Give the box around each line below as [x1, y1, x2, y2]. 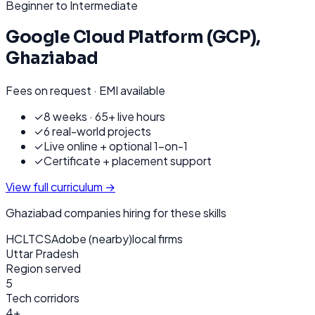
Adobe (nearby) [51, 231, 132, 246]
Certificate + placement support [44, 153, 212, 168]
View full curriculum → [6, 179, 115, 194]
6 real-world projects [44, 123, 151, 139]
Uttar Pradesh [6, 245, 79, 261]
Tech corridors [6, 290, 79, 305]
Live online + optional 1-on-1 [44, 138, 188, 153]
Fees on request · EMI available [6, 82, 165, 98]
